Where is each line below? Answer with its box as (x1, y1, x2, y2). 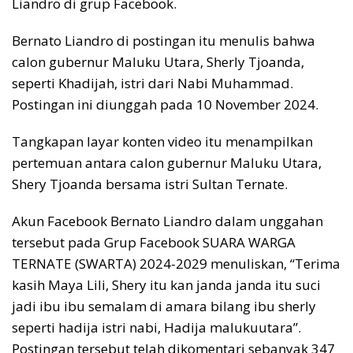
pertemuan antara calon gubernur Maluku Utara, (12, 154, 321, 173)
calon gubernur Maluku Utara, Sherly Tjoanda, (12, 53, 304, 72)
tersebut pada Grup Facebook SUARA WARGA (12, 233, 295, 252)
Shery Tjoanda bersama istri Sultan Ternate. (12, 175, 288, 194)
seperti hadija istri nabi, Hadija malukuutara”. (12, 318, 301, 337)
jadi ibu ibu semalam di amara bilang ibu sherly (12, 297, 316, 316)
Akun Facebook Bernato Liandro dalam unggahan (12, 212, 323, 231)
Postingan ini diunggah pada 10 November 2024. (12, 95, 318, 114)
